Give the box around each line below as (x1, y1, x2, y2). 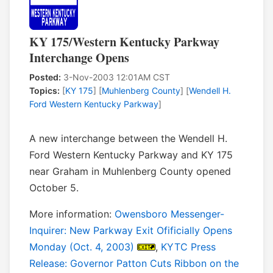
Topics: (29, 85, 60, 96)
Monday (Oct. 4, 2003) (29, 241, 134, 253)
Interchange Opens (29, 49, 129, 67)
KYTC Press (161, 241, 216, 253)
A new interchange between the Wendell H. (29, 132, 227, 145)
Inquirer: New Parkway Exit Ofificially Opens (29, 224, 232, 237)
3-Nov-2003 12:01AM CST (61, 72, 170, 83)
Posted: (29, 72, 61, 83)
